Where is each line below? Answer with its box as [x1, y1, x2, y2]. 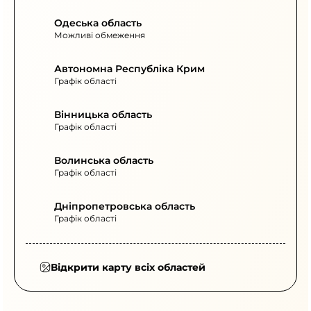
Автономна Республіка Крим [54, 62, 205, 76]
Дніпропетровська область [54, 200, 195, 213]
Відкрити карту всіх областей [51, 261, 205, 274]
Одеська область [54, 17, 142, 30]
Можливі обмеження [54, 30, 145, 41]
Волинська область [54, 154, 153, 167]
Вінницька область [54, 108, 152, 121]
